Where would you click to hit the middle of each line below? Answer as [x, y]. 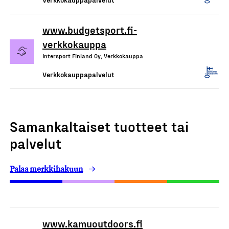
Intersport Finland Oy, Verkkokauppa [93, 56]
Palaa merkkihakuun [46, 169]
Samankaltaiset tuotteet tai [99, 126]
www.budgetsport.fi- [90, 30]
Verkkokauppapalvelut [78, 74]
